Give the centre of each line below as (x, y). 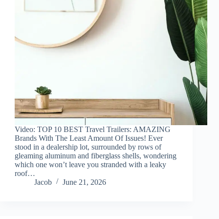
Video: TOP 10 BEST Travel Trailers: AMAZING (93, 130)
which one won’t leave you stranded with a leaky (90, 165)
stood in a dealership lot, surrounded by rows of (88, 147)
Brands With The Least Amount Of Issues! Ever (89, 138)
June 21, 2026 (84, 182)
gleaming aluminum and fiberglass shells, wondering (96, 156)
